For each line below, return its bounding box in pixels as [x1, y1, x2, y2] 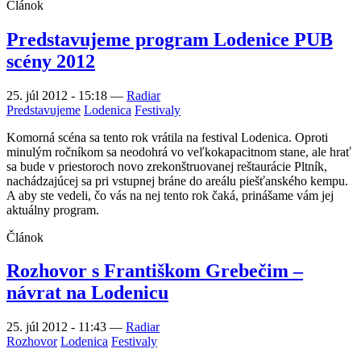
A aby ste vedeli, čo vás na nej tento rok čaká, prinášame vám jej [6, 188, 334, 202]
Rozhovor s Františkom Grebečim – [6, 260, 303, 282]
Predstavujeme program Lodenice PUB [6, 28, 333, 50]
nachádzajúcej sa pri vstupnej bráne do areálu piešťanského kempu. [6, 173, 348, 188]
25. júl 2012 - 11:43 [6, 320, 110, 334]
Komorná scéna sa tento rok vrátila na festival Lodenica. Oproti [6, 130, 328, 144]
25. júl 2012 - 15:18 [6, 88, 110, 102]
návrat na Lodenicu [6, 282, 168, 304]
